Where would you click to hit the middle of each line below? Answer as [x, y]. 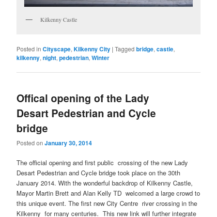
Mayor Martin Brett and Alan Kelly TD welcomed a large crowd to [108, 193]
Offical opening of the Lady [83, 98]
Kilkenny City [92, 49]
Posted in [29, 49]
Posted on [31, 142]
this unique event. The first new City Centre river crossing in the [107, 203]
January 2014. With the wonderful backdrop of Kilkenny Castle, [105, 183]
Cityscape [57, 49]
